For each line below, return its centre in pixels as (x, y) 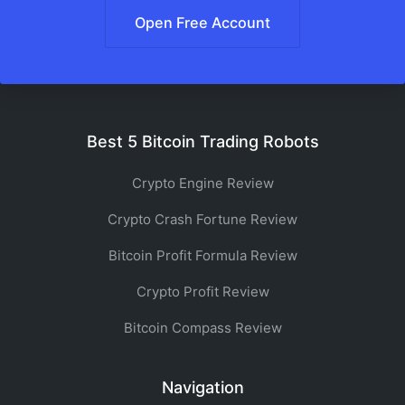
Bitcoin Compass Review (202, 328)
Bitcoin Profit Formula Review (202, 255)
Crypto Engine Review (202, 183)
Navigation (202, 387)
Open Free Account (202, 22)
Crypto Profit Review (202, 292)
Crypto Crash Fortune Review (202, 219)
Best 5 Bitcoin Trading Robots (202, 141)
